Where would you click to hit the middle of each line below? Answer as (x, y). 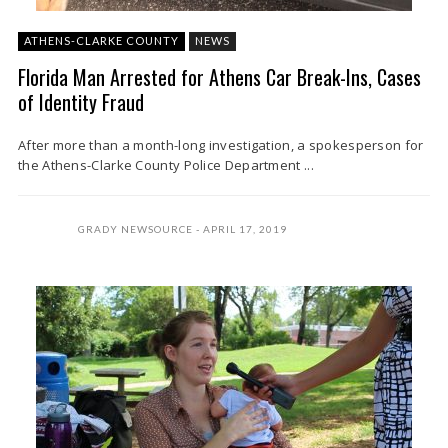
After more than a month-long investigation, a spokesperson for (221, 145)
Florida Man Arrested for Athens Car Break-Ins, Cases (219, 77)
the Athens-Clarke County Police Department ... (166, 165)
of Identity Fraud (81, 102)
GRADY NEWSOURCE (135, 229)
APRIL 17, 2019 (245, 229)
